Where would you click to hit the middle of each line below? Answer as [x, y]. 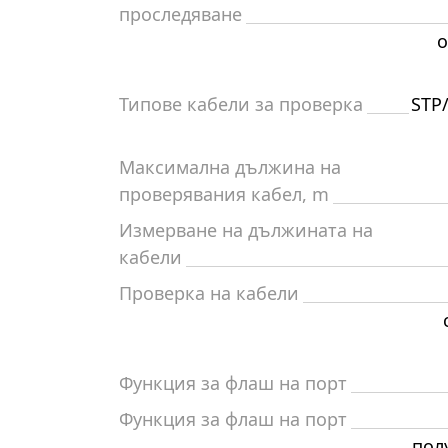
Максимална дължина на [230, 167]
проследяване [180, 14]
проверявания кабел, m [224, 194]
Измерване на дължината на [246, 230]
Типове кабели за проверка [241, 104]
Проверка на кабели [209, 293]
